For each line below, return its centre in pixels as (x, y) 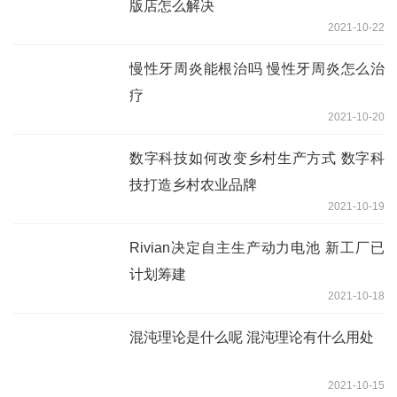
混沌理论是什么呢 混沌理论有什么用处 (252, 337)
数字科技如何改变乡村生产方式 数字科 (257, 158)
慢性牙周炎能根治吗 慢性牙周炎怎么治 (257, 68)
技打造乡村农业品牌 (193, 184)
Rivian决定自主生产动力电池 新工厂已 (257, 247)
